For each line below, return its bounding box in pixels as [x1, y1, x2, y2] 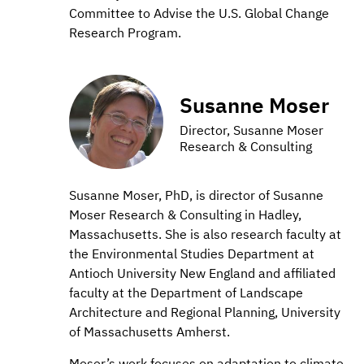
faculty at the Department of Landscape [69, 284, 303, 301]
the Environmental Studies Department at [69, 245, 314, 262]
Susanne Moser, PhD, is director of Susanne [69, 187, 323, 204]
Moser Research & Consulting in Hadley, [69, 206, 301, 223]
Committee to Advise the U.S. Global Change [69, 5, 329, 22]
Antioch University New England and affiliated [69, 265, 336, 282]
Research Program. [69, 24, 181, 41]
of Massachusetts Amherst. [69, 323, 230, 340]
